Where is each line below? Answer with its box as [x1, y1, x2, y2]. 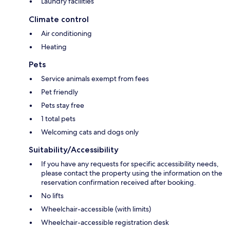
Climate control [29, 14, 89, 25]
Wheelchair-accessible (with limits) [41, 204, 151, 214]
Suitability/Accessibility [29, 145, 119, 155]
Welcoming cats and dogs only [41, 127, 139, 137]
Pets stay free [41, 101, 84, 110]
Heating [41, 42, 67, 52]
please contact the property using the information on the [41, 168, 222, 178]
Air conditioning [41, 29, 92, 39]
